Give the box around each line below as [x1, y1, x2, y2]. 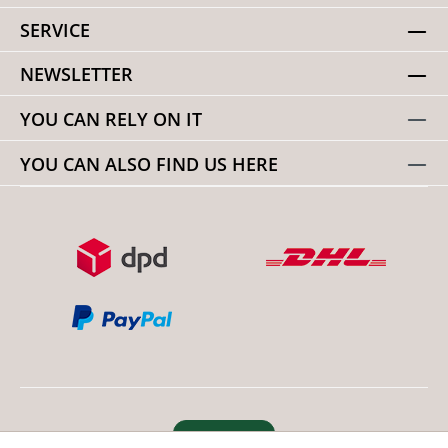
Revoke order [186, 427, 262, 445]
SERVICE [20, 17, 90, 43]
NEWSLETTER [20, 61, 133, 87]
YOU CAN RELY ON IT [20, 105, 202, 131]
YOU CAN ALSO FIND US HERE [20, 150, 278, 176]
